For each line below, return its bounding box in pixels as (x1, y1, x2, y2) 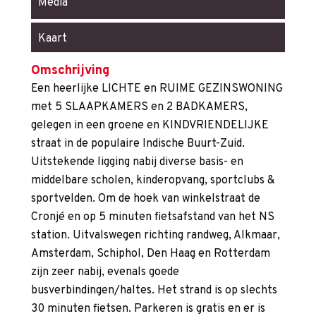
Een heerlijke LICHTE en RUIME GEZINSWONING (31, 82, 283, 97)
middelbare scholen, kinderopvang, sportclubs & (31, 174, 275, 188)
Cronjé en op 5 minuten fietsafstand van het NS (31, 210, 274, 225)
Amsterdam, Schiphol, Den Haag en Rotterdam (31, 247, 270, 262)
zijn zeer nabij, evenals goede (31, 265, 179, 280)
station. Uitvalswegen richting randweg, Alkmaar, (31, 229, 280, 243)
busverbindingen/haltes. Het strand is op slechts (31, 284, 277, 298)
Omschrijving (31, 63, 109, 80)
